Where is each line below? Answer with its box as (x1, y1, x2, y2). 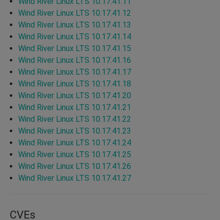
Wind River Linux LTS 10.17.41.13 (18, 20, 131, 29)
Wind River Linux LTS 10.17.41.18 (18, 79, 131, 88)
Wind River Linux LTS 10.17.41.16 (18, 55, 131, 65)
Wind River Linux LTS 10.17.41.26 (18, 161, 131, 171)
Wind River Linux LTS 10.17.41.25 (18, 149, 131, 159)
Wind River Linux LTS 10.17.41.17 (18, 67, 131, 77)
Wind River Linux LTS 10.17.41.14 (18, 31, 131, 41)
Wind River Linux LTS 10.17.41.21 (18, 102, 131, 112)
